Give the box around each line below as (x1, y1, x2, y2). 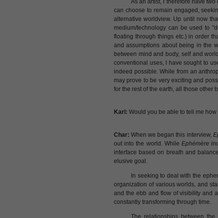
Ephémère (181, 140, 209, 147)
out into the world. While (114, 140, 182, 147)
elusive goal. (114, 158, 147, 164)
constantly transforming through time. (114, 199, 213, 205)
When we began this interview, (129, 131, 213, 138)
